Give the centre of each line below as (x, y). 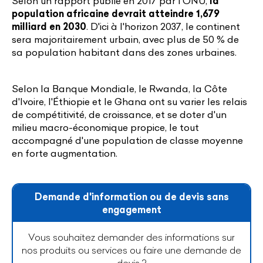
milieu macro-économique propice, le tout (105, 127)
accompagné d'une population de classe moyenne (127, 140)
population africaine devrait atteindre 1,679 (116, 13)
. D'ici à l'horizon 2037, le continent (163, 26)
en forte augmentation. (65, 153)
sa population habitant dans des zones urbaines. (124, 52)
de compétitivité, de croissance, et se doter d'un (119, 114)
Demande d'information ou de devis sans (131, 196)
